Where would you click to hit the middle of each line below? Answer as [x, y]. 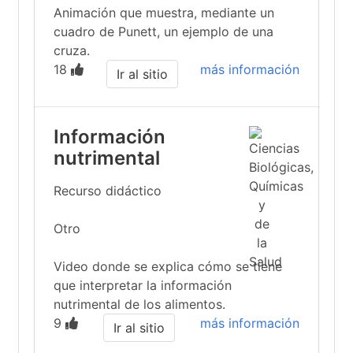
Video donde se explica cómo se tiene [168, 266]
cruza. [72, 50]
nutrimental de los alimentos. [139, 304]
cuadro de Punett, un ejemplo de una [163, 32]
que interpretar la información [143, 285]
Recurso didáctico [108, 191]
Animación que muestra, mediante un [164, 13]
